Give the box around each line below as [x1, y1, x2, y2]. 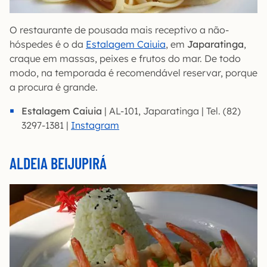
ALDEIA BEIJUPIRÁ [10, 153, 107, 172]
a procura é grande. [10, 80, 98, 93]
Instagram [71, 119, 119, 131]
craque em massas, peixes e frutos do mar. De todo [10, 52, 241, 64]
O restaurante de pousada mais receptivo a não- [10, 23, 229, 36]
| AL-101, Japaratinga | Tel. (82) [104, 104, 241, 117]
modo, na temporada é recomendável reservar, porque [10, 66, 257, 79]
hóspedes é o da [10, 38, 86, 50]
